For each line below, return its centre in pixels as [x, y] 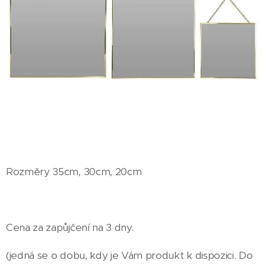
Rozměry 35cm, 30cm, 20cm [74, 172]
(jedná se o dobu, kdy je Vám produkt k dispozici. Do [129, 255]
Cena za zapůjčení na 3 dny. [70, 227]
